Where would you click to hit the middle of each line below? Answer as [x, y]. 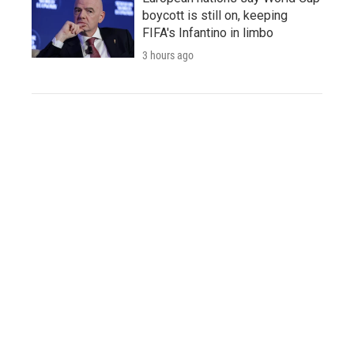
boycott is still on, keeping [215, 15]
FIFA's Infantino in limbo [208, 32]
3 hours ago [168, 55]
